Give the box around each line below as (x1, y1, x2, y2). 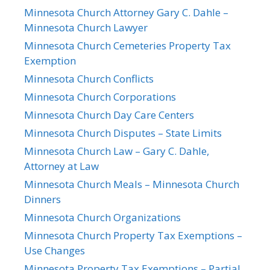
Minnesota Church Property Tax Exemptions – (24, 228, 242, 242)
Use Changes (24, 243, 85, 257)
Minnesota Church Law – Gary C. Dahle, (24, 143, 209, 158)
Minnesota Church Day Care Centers (24, 107, 194, 122)
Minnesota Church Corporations (24, 89, 176, 104)
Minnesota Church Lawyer (24, 20, 148, 34)
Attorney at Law (24, 159, 99, 173)
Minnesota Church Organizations (24, 210, 181, 224)
